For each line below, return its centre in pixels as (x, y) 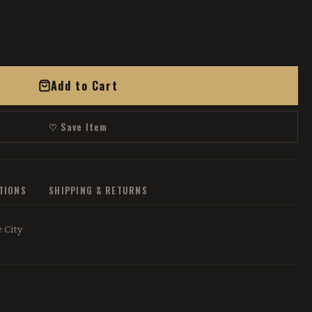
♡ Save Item (78, 127)
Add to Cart (84, 86)
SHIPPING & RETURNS (99, 190)
